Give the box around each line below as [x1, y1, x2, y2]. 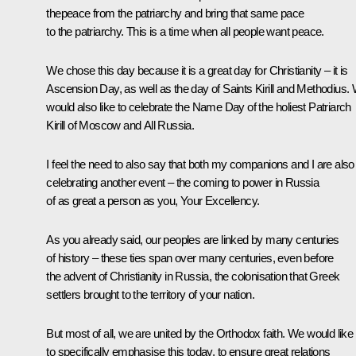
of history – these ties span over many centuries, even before [46, 251, 334, 265]
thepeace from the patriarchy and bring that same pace [46, 6, 304, 21]
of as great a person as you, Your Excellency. [46, 194, 260, 208]
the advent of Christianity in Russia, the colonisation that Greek [46, 269, 340, 284]
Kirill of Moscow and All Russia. [46, 118, 195, 133]
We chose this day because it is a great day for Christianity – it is [46, 64, 348, 78]
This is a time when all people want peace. [123, 25, 324, 39]
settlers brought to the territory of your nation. [46, 288, 254, 302]
